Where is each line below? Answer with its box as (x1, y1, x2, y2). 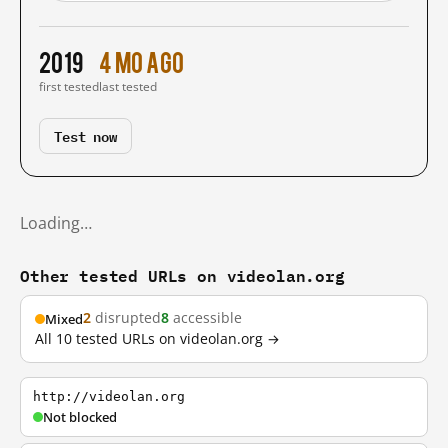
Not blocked (43, 408, 117, 426)
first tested (39, 78, 99, 95)
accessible (169, 309, 242, 327)
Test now (54, 124, 117, 147)
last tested (99, 78, 157, 95)
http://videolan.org (33, 389, 185, 404)
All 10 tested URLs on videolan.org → (35, 330, 280, 348)
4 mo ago (99, 46, 185, 76)
